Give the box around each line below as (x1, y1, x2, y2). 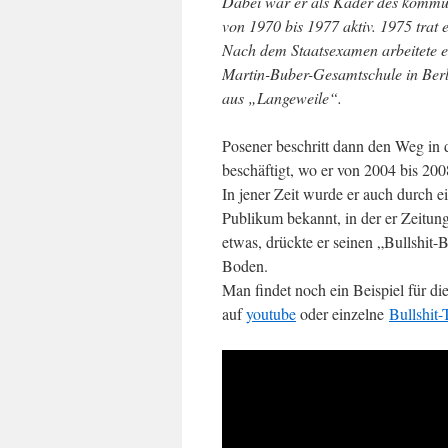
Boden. (222, 255, 268, 276)
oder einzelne (296, 303, 389, 324)
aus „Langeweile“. (222, 87, 342, 108)
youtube (246, 303, 296, 324)
